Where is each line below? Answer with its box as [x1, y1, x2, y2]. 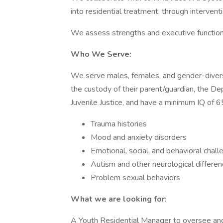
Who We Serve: [71, 49, 131, 60]
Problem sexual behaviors [91, 172, 180, 183]
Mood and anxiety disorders [91, 132, 187, 143]
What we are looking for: [71, 194, 167, 205]
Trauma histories [91, 118, 147, 129]
